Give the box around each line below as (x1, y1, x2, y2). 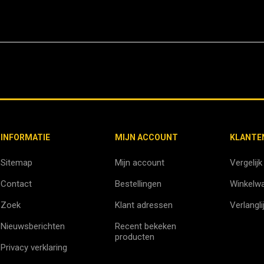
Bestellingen (115, 179, 162, 189)
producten (115, 232, 155, 242)
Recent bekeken (115, 221, 177, 232)
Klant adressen (115, 200, 173, 210)
